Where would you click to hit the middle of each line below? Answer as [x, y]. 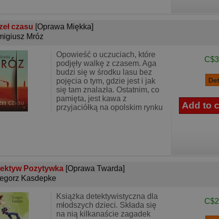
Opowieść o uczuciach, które [106, 55]
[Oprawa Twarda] [95, 168]
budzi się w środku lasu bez [104, 72]
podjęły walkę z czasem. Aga [106, 63]
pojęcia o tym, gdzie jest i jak [106, 81]
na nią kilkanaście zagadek [103, 214]
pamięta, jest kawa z [91, 99]
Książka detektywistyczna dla [107, 196]
